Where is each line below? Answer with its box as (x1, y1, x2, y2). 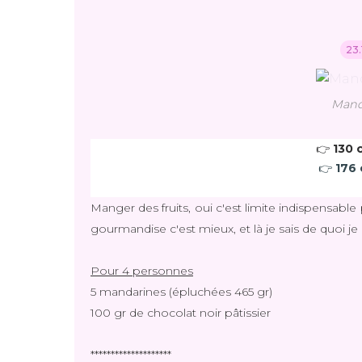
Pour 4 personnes (90, 263, 193, 278)
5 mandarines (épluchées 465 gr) (90, 284, 272, 299)
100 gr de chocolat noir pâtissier (90, 305, 271, 320)
